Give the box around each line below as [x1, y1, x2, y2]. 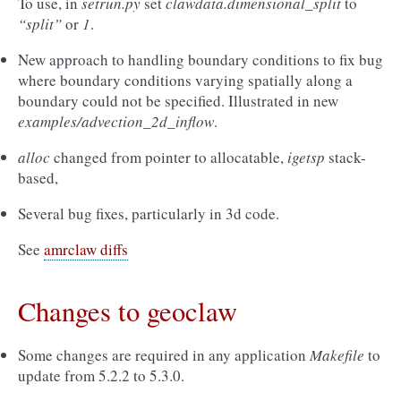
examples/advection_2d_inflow [18, 111, 214, 132]
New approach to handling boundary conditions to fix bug [18, 49, 383, 70]
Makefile [310, 345, 364, 365]
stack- [325, 147, 366, 167]
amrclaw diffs [44, 239, 128, 260]
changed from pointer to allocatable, [50, 147, 287, 167]
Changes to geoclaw [18, 293, 237, 329]
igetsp [287, 147, 325, 167]
